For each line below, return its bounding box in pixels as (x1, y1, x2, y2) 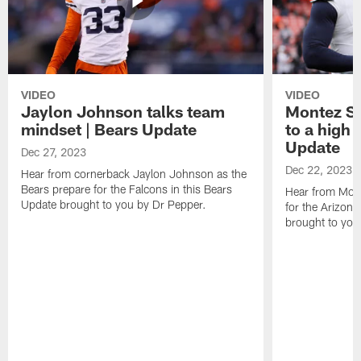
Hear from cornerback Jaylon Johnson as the (21, 167, 247, 181)
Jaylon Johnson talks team (21, 102, 226, 122)
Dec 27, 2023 (21, 145, 87, 160)
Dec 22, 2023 (284, 163, 352, 177)
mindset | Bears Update (21, 119, 197, 139)
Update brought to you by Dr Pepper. (21, 197, 207, 212)
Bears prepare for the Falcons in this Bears (21, 182, 233, 197)
